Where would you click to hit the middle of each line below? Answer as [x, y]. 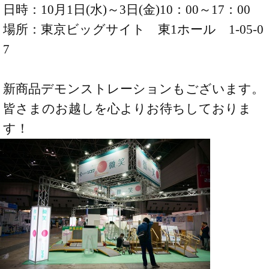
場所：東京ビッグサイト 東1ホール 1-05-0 [134, 30]
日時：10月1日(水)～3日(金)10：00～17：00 [127, 10]
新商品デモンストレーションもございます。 [134, 89]
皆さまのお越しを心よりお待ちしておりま [128, 109]
